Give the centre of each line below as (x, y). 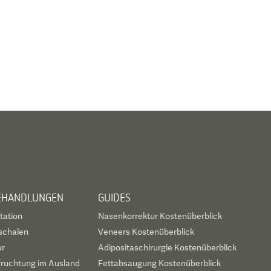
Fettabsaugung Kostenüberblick (160, 263)
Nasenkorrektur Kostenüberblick (160, 216)
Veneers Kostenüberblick (146, 232)
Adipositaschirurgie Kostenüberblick (168, 247)
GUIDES (115, 197)
